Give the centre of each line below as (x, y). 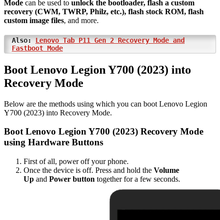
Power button (72, 179)
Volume (166, 170)
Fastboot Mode (37, 48)
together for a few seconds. (137, 179)
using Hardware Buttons (54, 142)
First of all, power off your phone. (76, 162)
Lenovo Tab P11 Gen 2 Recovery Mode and (110, 40)
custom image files (34, 20)
